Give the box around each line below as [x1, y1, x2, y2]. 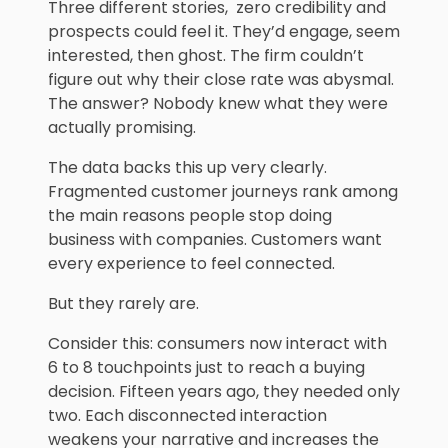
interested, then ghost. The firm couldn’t [48, 44, 364, 68]
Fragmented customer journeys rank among [48, 180, 398, 204]
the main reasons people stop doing [48, 204, 332, 228]
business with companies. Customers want [48, 228, 382, 252]
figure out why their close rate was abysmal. [48, 68, 394, 92]
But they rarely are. [48, 292, 199, 316]
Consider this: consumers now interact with [48, 332, 387, 356]
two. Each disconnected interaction [48, 404, 327, 428]
